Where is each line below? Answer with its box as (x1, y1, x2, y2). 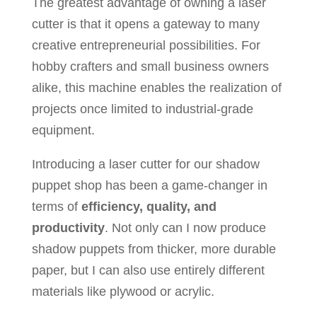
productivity (31, 220, 105, 235)
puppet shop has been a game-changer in (31, 178, 267, 192)
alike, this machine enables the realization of (31, 80, 282, 95)
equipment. (31, 122, 95, 137)
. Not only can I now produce (104, 220, 266, 235)
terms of (31, 199, 81, 214)
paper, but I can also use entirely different (31, 263, 265, 277)
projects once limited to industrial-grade (31, 101, 253, 116)
